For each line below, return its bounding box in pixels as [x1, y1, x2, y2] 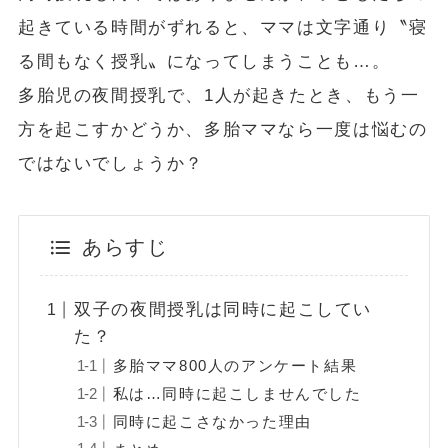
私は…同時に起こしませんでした [112, 384, 362, 402]
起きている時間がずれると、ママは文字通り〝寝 [17, 17, 428, 37]
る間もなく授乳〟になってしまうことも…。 [17, 51, 391, 71]
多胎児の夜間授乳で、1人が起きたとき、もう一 [17, 85, 420, 105]
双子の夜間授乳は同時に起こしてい [74, 300, 373, 320]
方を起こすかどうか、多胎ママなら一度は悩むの [17, 119, 428, 139]
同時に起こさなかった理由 [112, 412, 312, 430]
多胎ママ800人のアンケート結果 [112, 357, 358, 375]
